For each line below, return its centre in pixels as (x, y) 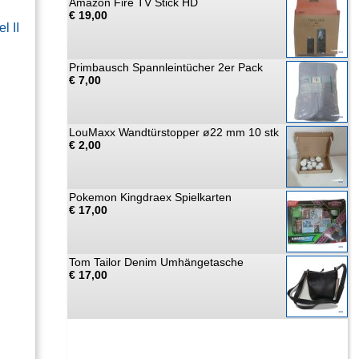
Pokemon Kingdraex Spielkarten (150, 197)
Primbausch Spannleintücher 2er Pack (166, 67)
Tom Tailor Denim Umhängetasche (156, 262)
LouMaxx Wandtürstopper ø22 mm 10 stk (174, 132)
